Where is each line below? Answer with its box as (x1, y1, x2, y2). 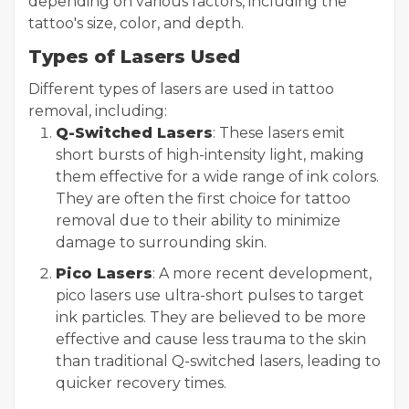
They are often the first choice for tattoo (56, 190, 351, 207)
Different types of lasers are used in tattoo (28, 80, 334, 98)
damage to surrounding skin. (56, 234, 267, 251)
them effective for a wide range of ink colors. (56, 168, 379, 185)
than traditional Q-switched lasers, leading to (56, 352, 381, 370)
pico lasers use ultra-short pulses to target (56, 287, 364, 304)
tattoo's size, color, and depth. (28, 15, 244, 32)
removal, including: (28, 102, 167, 120)
